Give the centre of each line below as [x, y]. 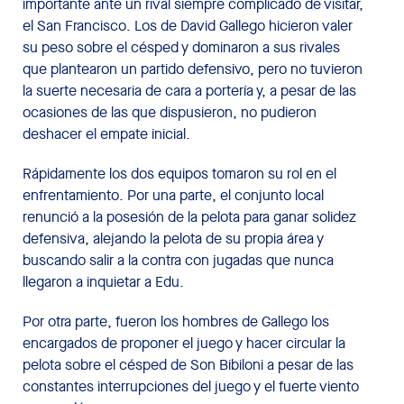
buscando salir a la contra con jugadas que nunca [178, 260]
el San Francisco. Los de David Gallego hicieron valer [188, 25]
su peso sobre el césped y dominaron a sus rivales [181, 47]
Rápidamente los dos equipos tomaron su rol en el [179, 173]
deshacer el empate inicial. [106, 133]
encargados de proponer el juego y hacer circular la [184, 343]
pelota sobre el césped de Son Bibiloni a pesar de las [188, 364]
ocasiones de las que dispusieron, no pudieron [170, 112]
